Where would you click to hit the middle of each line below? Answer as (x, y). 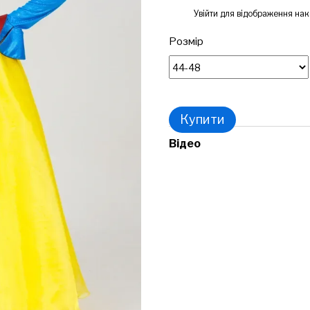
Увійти (206, 13)
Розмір (186, 42)
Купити (202, 119)
